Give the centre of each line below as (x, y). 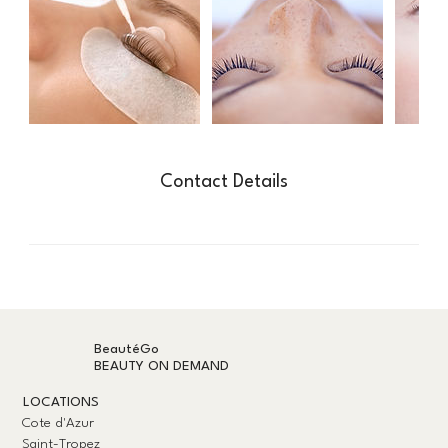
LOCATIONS (60, 402)
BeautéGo (126, 350)
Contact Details (224, 182)
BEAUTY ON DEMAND (161, 366)
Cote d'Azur (58, 422)
